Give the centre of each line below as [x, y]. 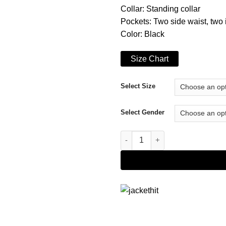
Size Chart [150, 59]
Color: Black [143, 34]
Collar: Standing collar [160, 9]
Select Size [138, 86]
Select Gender [143, 112]
